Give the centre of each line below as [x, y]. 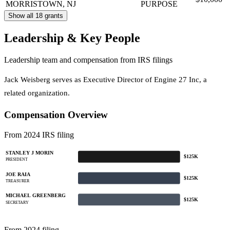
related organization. [37, 93]
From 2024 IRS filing [39, 135]
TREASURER [17, 181]
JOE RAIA [18, 174]
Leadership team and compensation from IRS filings [88, 60]
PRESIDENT [16, 159]
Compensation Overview [56, 115]
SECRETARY [17, 202]
